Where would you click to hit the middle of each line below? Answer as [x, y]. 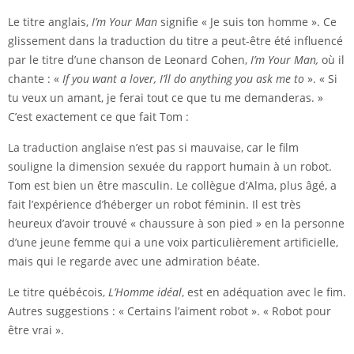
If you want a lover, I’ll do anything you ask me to [183, 79]
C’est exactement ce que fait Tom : [98, 117]
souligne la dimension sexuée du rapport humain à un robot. [170, 167]
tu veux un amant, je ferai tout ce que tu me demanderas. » [166, 98]
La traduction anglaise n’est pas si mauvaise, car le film [153, 148]
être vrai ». [36, 330]
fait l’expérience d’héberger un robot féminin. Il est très [154, 205]
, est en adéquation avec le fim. [264, 292]
